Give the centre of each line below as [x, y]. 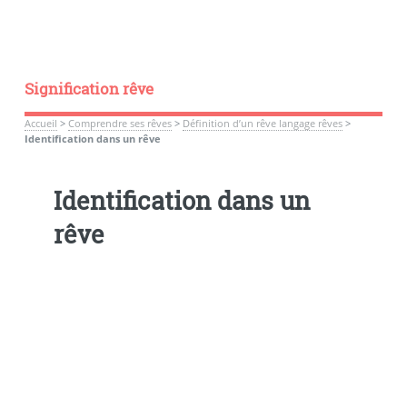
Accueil [40, 123]
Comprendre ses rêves [119, 123]
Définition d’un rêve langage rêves [262, 123]
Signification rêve [89, 89]
